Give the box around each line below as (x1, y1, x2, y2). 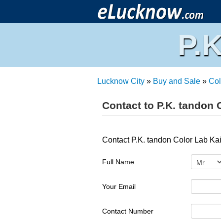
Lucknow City (97, 77, 145, 85)
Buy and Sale (153, 77, 200, 85)
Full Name (102, 158, 134, 166)
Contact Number (102, 207, 153, 215)
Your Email (102, 183, 136, 190)
